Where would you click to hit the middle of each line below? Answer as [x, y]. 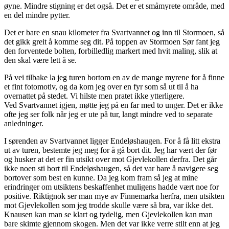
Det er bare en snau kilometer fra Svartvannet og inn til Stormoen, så [114, 32]
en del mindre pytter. [37, 15]
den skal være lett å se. [40, 60]
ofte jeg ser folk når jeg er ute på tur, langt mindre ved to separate [108, 114]
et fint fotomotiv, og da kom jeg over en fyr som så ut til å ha [101, 86]
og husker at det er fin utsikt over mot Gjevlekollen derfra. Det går [110, 159]
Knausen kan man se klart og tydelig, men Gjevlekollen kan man [108, 214]
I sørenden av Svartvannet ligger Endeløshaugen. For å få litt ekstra [112, 141]
